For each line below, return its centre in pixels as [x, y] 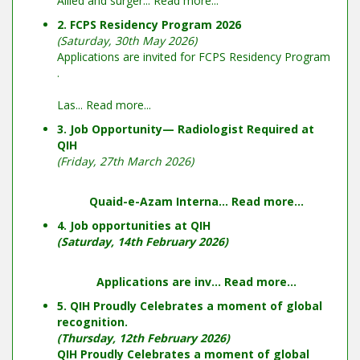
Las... [72, 105]
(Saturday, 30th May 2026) [127, 41]
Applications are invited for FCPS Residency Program [194, 57]
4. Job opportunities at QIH [134, 225]
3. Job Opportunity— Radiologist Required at [186, 129]
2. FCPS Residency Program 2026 [149, 25]
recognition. [92, 322]
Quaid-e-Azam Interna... [160, 201]
